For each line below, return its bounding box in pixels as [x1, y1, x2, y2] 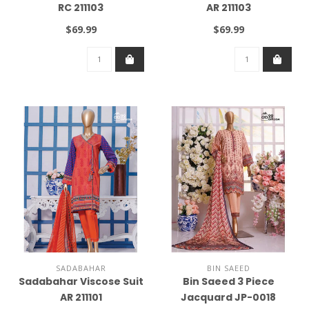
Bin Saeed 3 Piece [182, 274, 275, 288]
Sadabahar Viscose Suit [18, 274, 143, 288]
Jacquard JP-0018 [181, 290, 276, 304]
